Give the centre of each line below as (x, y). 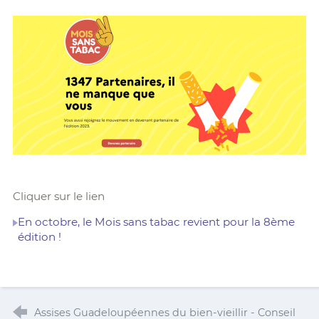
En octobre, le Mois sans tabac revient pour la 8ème (156, 221)
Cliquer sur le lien (58, 196)
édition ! (39, 236)
